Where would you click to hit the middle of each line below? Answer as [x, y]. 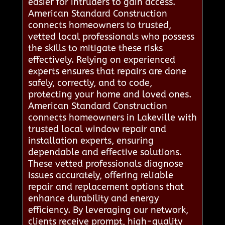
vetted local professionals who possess [111, 37]
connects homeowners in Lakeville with [112, 118]
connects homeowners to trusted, [99, 25]
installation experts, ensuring [91, 141]
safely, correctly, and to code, [90, 83]
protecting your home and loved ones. [109, 95]
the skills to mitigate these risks [95, 48]
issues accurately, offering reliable [100, 176]
